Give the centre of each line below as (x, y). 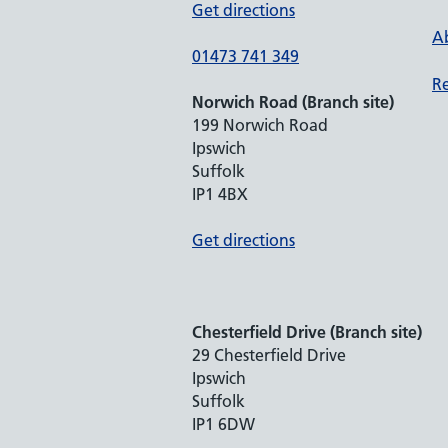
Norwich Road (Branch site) (293, 102)
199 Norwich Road (260, 125)
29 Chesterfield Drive (269, 355)
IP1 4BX (220, 194)
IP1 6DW (223, 424)
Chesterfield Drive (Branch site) (307, 332)
